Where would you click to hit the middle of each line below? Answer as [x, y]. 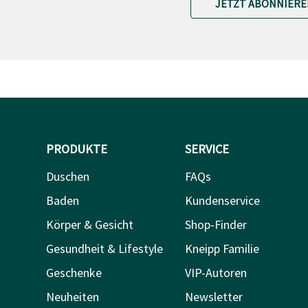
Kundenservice [222, 200]
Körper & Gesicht [90, 224]
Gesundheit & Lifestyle [104, 248]
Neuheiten [73, 296]
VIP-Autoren [216, 272]
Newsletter [213, 296]
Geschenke [74, 272]
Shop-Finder [216, 224]
